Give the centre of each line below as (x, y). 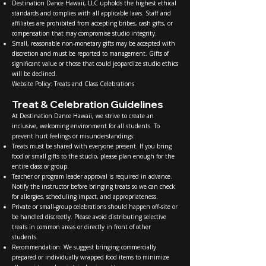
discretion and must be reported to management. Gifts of (90, 53)
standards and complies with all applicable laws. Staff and (91, 13)
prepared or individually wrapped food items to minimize (91, 257)
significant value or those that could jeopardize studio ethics (95, 63)
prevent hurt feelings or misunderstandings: (73, 136)
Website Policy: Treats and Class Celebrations (73, 83)
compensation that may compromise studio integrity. (84, 33)
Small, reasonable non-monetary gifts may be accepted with (94, 43)
